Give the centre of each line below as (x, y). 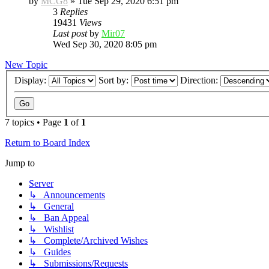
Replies (74, 11)
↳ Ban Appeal (59, 217)
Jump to (20, 163)
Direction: (200, 80)
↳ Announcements (67, 195)
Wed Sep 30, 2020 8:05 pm (105, 44)
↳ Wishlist (51, 229)
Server (41, 183)
